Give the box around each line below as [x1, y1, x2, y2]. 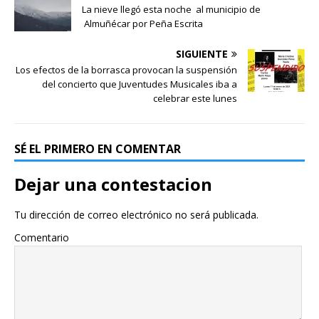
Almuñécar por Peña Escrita [82, 17, 203, 31]
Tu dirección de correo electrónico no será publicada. [14, 208, 258, 222]
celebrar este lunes [153, 92, 237, 105]
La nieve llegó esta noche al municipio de [82, 3, 261, 16]
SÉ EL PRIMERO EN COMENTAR [14, 141, 181, 157]
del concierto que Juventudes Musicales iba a [40, 78, 237, 91]
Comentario [14, 231, 69, 245]
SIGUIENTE [176, 47, 228, 61]
